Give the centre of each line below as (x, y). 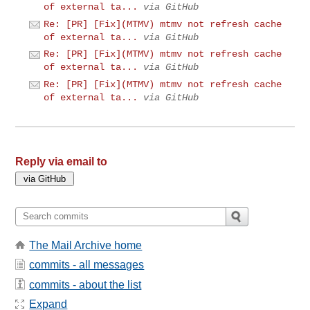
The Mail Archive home (86, 245)
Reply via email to (62, 161)
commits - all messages (87, 265)
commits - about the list (85, 284)
